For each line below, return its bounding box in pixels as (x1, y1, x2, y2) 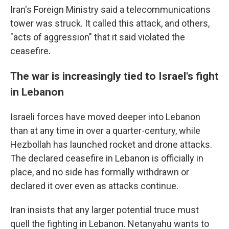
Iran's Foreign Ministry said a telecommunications (10, 4, 211, 15)
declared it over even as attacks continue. (10, 180, 178, 191)
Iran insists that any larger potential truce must (10, 204, 199, 215)
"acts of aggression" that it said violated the (10, 32, 185, 42)
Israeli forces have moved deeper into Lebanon (10, 111, 200, 122)
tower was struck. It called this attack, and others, (10, 18, 210, 29)
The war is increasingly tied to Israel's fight (10, 70, 219, 82)
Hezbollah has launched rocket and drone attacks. (10, 139, 212, 150)
